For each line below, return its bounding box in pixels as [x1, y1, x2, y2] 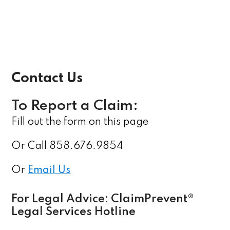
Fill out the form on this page [11, 117, 149, 127]
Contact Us [11, 71, 83, 85]
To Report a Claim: [11, 99, 139, 113]
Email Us [28, 165, 71, 176]
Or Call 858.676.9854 [11, 141, 123, 151]
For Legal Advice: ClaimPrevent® [11, 194, 195, 205]
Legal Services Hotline [11, 206, 136, 218]
